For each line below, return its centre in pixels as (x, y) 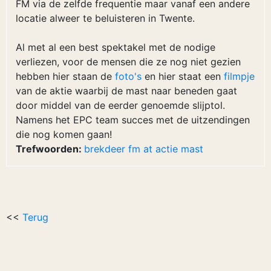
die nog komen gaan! (64, 134)
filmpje (239, 76)
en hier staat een (183, 76)
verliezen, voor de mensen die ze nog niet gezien (128, 62)
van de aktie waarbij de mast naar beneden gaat (126, 91)
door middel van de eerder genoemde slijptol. (120, 105)
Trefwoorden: (50, 149)
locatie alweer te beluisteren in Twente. (105, 18)
